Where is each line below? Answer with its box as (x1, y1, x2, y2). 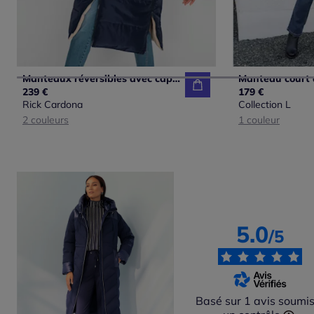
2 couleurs (22, 113, 69, 126)
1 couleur (238, 113, 280, 126)
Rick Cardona (22, 97, 83, 111)
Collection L (238, 97, 291, 111)
